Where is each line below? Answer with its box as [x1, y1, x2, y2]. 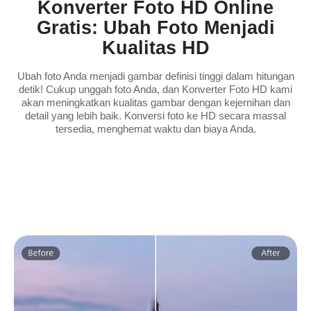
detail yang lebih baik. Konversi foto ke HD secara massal [25, 110, 286, 121]
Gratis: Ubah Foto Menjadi [36, 17, 275, 38]
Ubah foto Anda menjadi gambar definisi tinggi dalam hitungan [17, 70, 294, 82]
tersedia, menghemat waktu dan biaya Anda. [55, 123, 256, 135]
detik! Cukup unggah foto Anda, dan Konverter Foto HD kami [19, 83, 292, 95]
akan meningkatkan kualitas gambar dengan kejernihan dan [21, 96, 290, 108]
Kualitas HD [101, 37, 210, 58]
